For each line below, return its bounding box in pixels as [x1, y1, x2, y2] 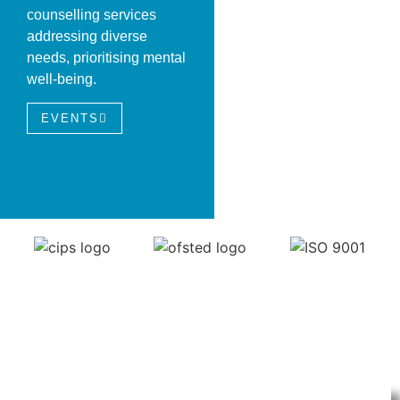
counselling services [27, 7, 156, 22]
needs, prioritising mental [27, 50, 186, 65]
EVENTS [41, 112, 99, 126]
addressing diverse [27, 29, 147, 44]
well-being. [27, 71, 96, 87]
